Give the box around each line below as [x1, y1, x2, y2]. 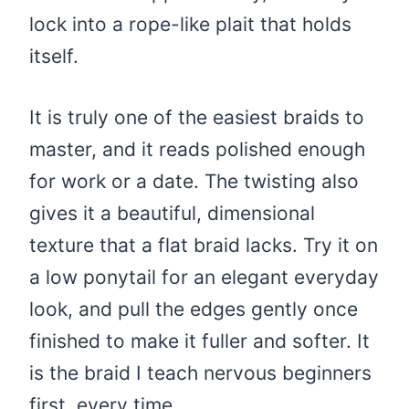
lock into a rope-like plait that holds [29, 12, 351, 36]
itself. [29, 44, 79, 68]
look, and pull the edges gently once [29, 297, 358, 320]
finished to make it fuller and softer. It [29, 329, 370, 352]
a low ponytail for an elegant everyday [29, 265, 379, 288]
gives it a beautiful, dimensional [29, 201, 315, 225]
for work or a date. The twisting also [29, 169, 359, 193]
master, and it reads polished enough [29, 137, 365, 161]
